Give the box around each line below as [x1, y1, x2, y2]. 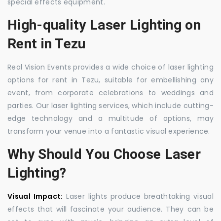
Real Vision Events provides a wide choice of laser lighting [7, 62, 214, 72]
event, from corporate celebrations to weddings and [7, 88, 214, 98]
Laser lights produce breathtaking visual [63, 191, 214, 201]
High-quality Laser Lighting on [7, 17, 201, 33]
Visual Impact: [7, 191, 63, 201]
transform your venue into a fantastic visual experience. [7, 126, 210, 136]
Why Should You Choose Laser [7, 146, 201, 162]
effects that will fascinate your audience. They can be [7, 204, 214, 214]
